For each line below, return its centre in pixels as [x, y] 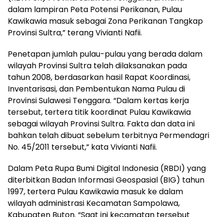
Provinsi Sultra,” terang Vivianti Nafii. [75, 33]
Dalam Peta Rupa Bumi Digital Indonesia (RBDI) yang [107, 168]
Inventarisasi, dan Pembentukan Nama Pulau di [96, 89]
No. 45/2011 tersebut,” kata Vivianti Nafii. [82, 147]
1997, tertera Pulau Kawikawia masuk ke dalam [95, 192]
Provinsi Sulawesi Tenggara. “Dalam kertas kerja [98, 101]
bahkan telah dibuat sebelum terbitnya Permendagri [108, 135]
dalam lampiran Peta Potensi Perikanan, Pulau [95, 9]
